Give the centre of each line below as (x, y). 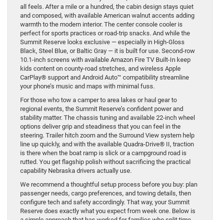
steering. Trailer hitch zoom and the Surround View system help (107, 136)
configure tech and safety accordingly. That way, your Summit (105, 202)
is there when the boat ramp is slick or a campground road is (103, 153)
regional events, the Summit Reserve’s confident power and (102, 109)
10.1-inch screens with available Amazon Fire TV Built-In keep (105, 60)
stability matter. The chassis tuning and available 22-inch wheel (108, 118)
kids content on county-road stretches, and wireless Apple (100, 69)
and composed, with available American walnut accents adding (107, 16)
